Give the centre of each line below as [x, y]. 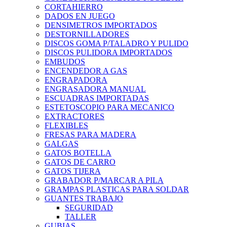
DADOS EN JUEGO [80, 16]
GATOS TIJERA [73, 171]
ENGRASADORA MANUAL [95, 89]
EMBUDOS [65, 62]
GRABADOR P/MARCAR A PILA [104, 180]
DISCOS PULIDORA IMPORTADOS [108, 53]
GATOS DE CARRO [80, 162]
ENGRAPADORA [76, 80]
